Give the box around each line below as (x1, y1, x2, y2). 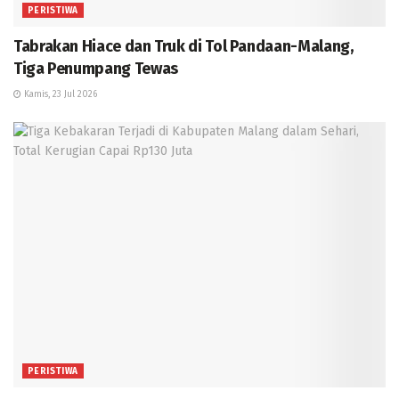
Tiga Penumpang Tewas (13, 58, 178, 78)
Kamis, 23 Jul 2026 (21, 88, 97, 100)
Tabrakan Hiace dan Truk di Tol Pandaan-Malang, (13, 36, 354, 56)
